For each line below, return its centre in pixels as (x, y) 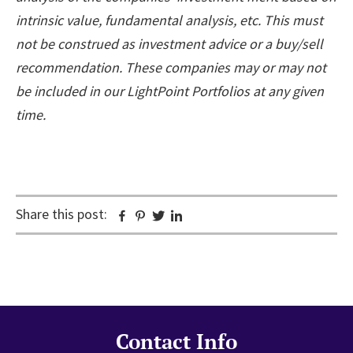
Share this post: (61, 214)
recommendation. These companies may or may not (171, 67)
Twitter (187, 216)
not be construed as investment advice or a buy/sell (169, 43)
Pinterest (174, 216)
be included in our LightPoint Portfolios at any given (170, 91)
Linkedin (208, 216)
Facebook (157, 216)
